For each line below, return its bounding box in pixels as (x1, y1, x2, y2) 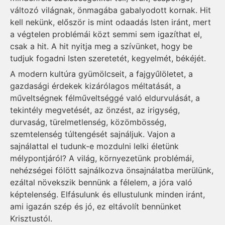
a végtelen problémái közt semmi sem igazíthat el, (10, 29, 202, 40)
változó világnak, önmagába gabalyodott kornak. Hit (10, 5, 211, 16)
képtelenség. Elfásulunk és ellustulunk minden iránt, (10, 189, 205, 199)
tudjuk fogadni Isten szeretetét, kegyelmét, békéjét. (10, 53, 206, 64)
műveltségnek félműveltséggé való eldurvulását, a (10, 92, 200, 103)
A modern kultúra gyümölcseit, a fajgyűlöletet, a (10, 68, 193, 79)
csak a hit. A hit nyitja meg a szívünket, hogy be (10, 41, 192, 52)
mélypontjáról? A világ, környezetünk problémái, (10, 153, 194, 163)
